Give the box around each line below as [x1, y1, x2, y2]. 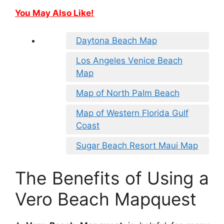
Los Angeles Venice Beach [76, 55, 182, 66]
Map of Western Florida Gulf [76, 108, 188, 118]
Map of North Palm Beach [76, 88, 179, 98]
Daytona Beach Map [76, 35, 157, 46]
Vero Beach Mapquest [15, 188, 196, 209]
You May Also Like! [15, 7, 94, 18]
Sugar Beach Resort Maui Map [76, 140, 198, 151]
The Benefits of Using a [15, 167, 209, 188]
